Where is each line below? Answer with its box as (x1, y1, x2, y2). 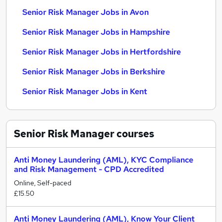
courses (114, 127, 154, 140)
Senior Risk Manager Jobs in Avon (22, 7, 149, 17)
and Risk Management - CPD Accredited (14, 164, 164, 174)
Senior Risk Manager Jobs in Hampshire (22, 27, 170, 37)
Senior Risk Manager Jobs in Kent (22, 86, 147, 97)
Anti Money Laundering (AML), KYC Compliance (14, 155, 193, 165)
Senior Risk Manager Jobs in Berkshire (22, 66, 165, 77)
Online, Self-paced (14, 178, 71, 187)
